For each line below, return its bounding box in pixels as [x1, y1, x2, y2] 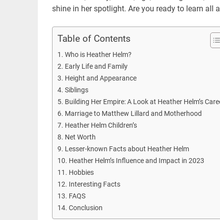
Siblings [64, 85, 88, 94]
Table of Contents [57, 32, 131, 44]
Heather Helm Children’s [64, 121, 137, 130]
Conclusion [68, 203, 103, 212]
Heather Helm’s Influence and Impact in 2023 [68, 156, 204, 165]
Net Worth [64, 133, 96, 141]
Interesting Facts [68, 180, 120, 189]
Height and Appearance [64, 74, 137, 82]
